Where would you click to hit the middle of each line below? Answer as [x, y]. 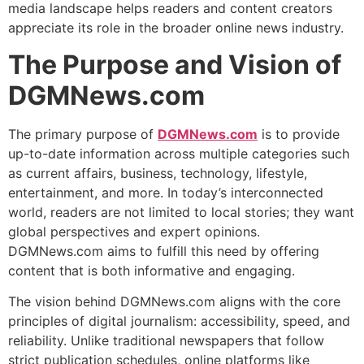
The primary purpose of [83, 134]
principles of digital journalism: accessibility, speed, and [179, 321]
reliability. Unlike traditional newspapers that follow [166, 341]
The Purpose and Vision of [175, 64]
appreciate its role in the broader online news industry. [176, 28]
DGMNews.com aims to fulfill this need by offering [164, 251]
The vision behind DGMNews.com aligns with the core [174, 302]
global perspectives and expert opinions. [134, 231]
